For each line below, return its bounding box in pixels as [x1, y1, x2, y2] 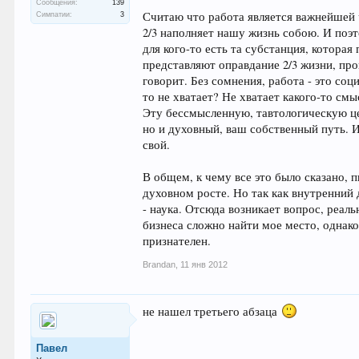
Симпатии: [36, 10, 73, 18]
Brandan [143, 260, 176, 269]
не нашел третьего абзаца [143, 304, 281, 319]
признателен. [143, 233, 212, 248]
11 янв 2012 [180, 260, 228, 269]
